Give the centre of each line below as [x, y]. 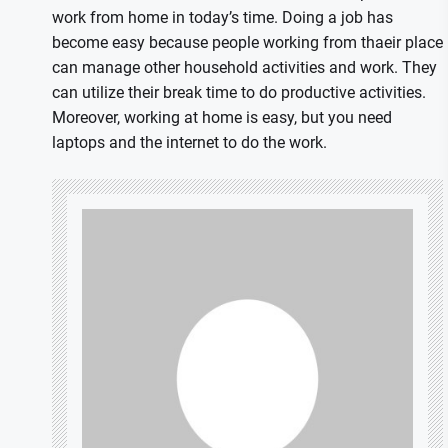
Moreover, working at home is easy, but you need [221, 117]
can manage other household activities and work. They [244, 67]
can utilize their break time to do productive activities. [238, 92]
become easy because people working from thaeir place [247, 42]
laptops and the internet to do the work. [189, 142]
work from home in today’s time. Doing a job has [222, 17]
